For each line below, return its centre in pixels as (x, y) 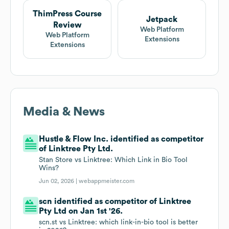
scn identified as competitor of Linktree (115, 202)
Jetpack (162, 20)
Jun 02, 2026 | (59, 181)
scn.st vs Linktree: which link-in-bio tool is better (119, 223)
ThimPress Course (67, 14)
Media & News (64, 112)
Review (67, 25)
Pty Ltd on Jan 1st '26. (81, 211)
